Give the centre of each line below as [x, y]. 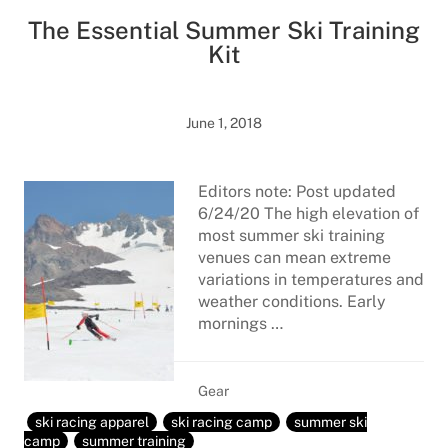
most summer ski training [291, 235]
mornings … [240, 323]
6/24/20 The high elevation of [308, 213]
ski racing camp [221, 422]
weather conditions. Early [292, 301]
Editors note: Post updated [297, 191]
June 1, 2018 [224, 123]
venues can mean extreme [294, 257]
